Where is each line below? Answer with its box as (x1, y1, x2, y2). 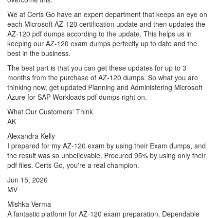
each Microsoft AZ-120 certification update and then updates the (7, 19, 205, 29)
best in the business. (7, 48, 73, 58)
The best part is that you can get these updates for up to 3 (7, 63, 186, 73)
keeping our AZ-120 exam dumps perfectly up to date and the (7, 38, 197, 48)
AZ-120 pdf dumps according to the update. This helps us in (7, 29, 192, 38)
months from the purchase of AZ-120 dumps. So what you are (7, 73, 198, 82)
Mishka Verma (7, 199, 51, 209)
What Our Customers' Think (7, 107, 93, 116)
